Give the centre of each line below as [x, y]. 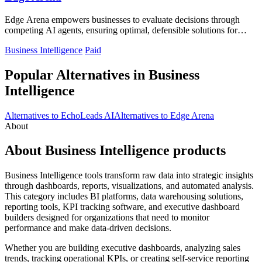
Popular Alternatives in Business [102, 75]
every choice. [29, 40]
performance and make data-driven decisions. [88, 228]
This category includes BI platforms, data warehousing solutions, [124, 196]
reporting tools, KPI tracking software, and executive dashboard [122, 207]
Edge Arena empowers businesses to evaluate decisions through [122, 19]
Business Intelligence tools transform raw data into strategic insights [129, 175]
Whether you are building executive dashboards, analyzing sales [123, 248]
